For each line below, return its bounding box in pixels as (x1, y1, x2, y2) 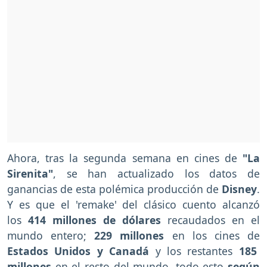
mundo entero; (7, 228, 95, 243)
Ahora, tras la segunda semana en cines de (7, 150, 243, 165)
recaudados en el (161, 212, 260, 227)
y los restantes (149, 243, 239, 258)
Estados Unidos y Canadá (7, 243, 150, 258)
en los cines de (164, 228, 260, 243)
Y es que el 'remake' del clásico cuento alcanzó (7, 197, 260, 212)
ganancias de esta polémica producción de (7, 181, 222, 196)
